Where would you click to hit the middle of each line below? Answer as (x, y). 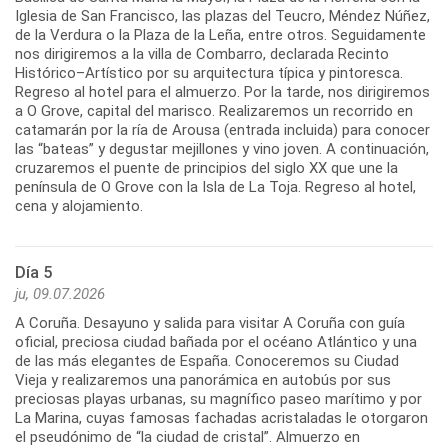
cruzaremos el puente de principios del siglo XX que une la (206, 168)
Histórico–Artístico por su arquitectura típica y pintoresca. (209, 73)
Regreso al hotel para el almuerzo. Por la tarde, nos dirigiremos (222, 92)
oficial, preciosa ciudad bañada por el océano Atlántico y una (216, 342)
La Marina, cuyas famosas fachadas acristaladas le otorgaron (221, 418)
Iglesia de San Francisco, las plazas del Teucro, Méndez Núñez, (222, 16)
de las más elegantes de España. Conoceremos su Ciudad (207, 361)
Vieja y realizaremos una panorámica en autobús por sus (203, 380)
